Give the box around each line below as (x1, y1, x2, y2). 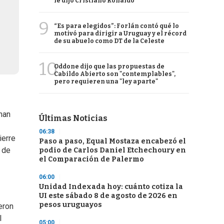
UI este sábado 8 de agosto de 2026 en (39, 191, 177, 200)
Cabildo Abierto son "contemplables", (54, 70, 175, 77)
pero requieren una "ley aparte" (54, 78, 158, 85)
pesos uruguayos (39, 200, 102, 209)
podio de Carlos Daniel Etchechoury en (39, 146, 186, 154)
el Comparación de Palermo (39, 155, 144, 163)
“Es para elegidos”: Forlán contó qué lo (54, 22, 179, 29)
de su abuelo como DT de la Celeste (54, 37, 164, 44)
